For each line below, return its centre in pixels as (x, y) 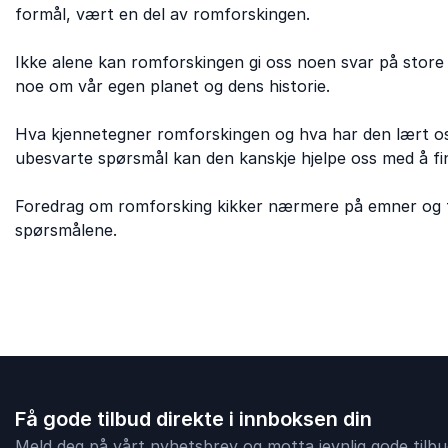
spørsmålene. (66, 229)
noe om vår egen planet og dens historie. (172, 85)
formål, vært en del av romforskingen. (162, 13)
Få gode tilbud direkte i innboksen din (193, 419)
